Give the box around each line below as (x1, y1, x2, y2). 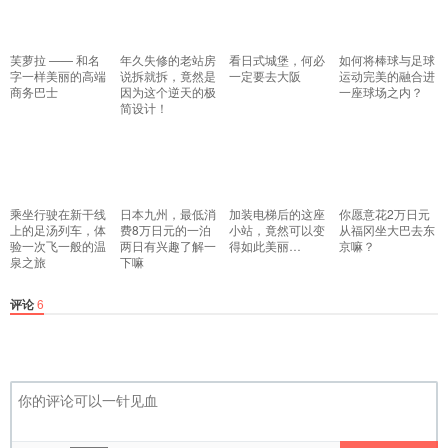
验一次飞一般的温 (10, 236, 106, 254)
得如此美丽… (229, 236, 301, 254)
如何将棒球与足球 (338, 50, 435, 68)
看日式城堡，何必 (229, 50, 325, 68)
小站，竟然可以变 (229, 220, 325, 238)
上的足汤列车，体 (10, 220, 106, 238)
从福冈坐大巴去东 (338, 220, 435, 238)
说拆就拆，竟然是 (119, 66, 216, 84)
